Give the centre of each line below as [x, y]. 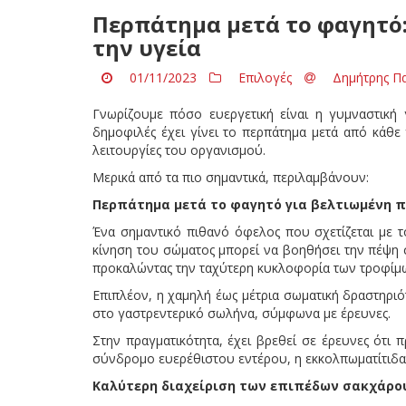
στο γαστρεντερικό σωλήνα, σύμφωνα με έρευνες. [242, 313]
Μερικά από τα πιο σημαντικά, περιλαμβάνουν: [231, 177]
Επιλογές [265, 77]
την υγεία [147, 47]
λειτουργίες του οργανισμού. [179, 150]
